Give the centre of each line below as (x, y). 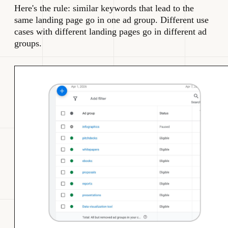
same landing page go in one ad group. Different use (111, 20)
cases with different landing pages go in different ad (110, 32)
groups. (28, 44)
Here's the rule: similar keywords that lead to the (104, 8)
